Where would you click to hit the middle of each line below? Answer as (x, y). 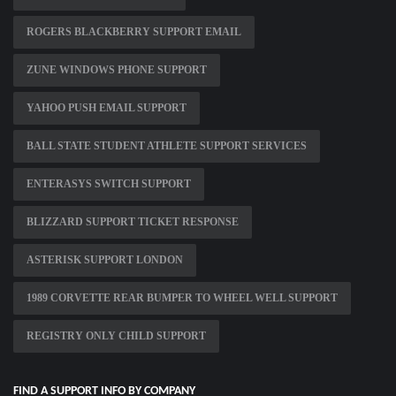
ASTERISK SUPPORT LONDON (105, 260)
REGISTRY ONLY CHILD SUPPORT (116, 336)
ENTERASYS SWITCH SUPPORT (109, 184)
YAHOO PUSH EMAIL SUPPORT (107, 108)
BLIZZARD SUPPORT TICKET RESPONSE (133, 222)
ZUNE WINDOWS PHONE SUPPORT (117, 70)
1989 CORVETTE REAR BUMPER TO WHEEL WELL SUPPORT (182, 298)
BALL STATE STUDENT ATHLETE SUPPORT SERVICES (167, 146)
